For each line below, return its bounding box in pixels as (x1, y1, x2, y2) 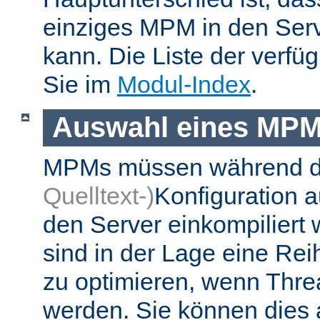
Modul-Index (117, 70, 251, 98)
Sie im (43, 70, 117, 98)
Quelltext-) (43, 182, 154, 210)
